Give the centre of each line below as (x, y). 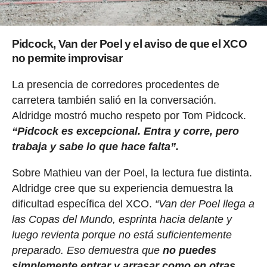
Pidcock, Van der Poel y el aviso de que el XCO (129, 44)
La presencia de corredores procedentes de (115, 85)
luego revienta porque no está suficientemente (122, 235)
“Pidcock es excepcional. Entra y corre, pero (125, 131)
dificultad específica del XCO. (83, 204)
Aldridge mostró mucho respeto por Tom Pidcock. (129, 116)
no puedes (188, 251)
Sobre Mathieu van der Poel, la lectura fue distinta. (132, 173)
